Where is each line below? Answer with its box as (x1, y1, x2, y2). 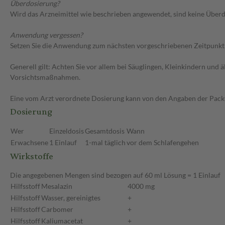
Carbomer (41, 205, 73, 214)
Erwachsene (11, 138, 48, 147)
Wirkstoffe (10, 148, 53, 166)
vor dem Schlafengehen (127, 138, 199, 147)
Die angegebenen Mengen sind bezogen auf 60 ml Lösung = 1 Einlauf (10, 171, 220, 180)
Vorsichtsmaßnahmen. (10, 73, 80, 82)
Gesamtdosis (85, 127, 125, 136)
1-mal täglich (85, 138, 126, 147)
